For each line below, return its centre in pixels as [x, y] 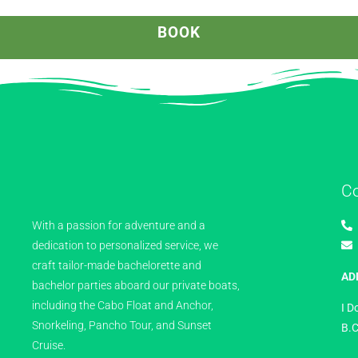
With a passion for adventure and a [119, 225]
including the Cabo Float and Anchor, [123, 305]
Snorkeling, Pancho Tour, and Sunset [122, 325]
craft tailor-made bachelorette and [117, 265]
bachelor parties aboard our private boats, [136, 285]
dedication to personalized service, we [125, 245]
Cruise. [49, 345]
